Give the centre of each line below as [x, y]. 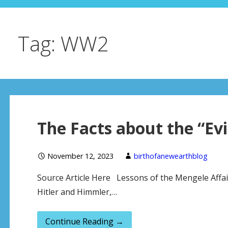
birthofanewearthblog [170, 156]
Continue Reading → [84, 221]
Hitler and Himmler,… [77, 192]
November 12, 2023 [80, 156]
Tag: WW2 [63, 44]
